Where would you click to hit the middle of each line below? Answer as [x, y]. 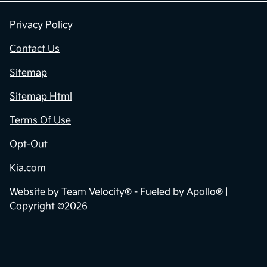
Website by [35, 193]
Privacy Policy [41, 26]
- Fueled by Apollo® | [180, 193]
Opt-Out [29, 145]
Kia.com [28, 169]
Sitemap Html [41, 97]
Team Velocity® [97, 193]
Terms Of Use [40, 121]
